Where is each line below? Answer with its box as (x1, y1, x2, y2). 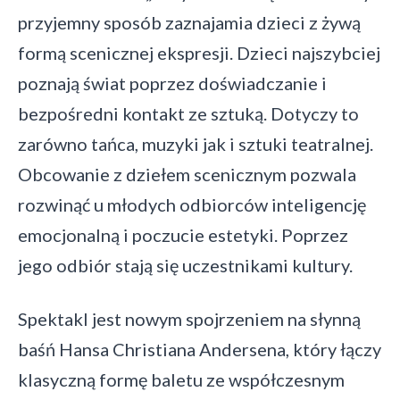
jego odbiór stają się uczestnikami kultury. (18, 254, 353, 277)
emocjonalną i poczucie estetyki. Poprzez (18, 224, 348, 246)
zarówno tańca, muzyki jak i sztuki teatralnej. (18, 133, 373, 155)
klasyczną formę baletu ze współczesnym (18, 369, 345, 391)
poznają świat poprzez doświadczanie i (18, 72, 327, 95)
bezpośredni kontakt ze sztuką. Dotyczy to (18, 103, 359, 125)
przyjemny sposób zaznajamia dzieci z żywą (18, 12, 361, 34)
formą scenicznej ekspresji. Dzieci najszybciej (18, 42, 380, 64)
